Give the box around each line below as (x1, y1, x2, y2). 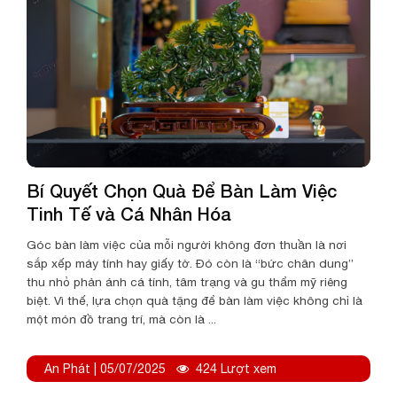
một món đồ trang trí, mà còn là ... (27, 312, 216, 327)
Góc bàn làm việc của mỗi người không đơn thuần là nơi (27, 237, 346, 253)
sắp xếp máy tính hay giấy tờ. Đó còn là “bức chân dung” (27, 256, 354, 271)
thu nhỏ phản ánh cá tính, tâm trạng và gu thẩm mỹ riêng (27, 275, 347, 290)
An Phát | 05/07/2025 (44, 362, 166, 377)
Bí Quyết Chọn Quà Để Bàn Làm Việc (27, 180, 337, 202)
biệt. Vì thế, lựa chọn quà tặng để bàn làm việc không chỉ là (27, 293, 362, 308)
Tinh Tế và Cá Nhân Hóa (27, 203, 231, 225)
